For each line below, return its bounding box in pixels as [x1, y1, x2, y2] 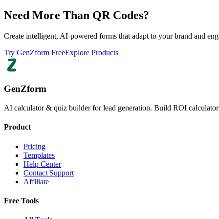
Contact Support [23, 168, 74, 177]
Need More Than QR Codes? [4, 8, 149, 22]
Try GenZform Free [4, 48, 65, 57]
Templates [23, 151, 55, 159]
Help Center [23, 159, 61, 168]
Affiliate [23, 177, 49, 186]
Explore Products [65, 48, 118, 57]
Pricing [23, 142, 45, 151]
